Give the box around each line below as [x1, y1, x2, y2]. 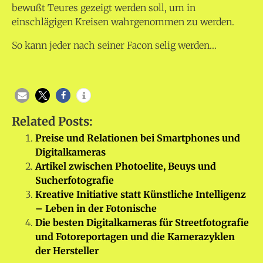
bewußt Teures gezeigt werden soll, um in [12, 2, 195, 14]
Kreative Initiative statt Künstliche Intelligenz [35, 188, 246, 201]
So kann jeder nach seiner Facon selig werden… [12, 39, 217, 52]
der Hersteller [35, 245, 99, 257]
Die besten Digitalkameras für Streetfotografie [35, 217, 249, 229]
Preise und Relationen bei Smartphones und [35, 132, 240, 144]
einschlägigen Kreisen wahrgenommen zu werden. [12, 16, 234, 28]
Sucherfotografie [35, 174, 114, 187]
